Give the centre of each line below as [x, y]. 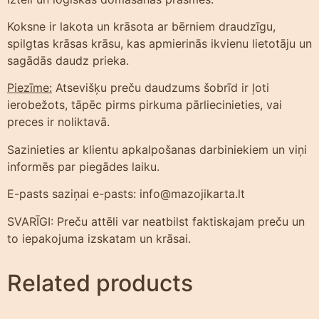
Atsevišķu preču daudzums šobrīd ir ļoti [161, 88]
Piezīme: [30, 88]
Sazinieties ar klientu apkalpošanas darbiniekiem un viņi [157, 149]
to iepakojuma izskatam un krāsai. [99, 238]
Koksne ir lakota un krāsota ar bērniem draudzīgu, [141, 27]
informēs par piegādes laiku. [83, 166]
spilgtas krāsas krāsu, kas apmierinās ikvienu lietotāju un [159, 44]
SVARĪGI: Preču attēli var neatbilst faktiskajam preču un [156, 221]
